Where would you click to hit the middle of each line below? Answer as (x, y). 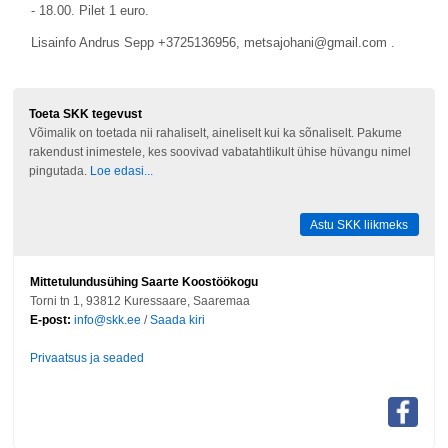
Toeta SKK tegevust (86, 114)
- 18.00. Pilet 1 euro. (89, 11)
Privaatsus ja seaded (87, 358)
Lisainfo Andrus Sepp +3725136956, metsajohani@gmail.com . (212, 42)
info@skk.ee (108, 320)
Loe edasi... (122, 171)
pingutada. (60, 171)
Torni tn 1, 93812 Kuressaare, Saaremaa (140, 301)
